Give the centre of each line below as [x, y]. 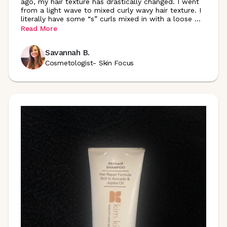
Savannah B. [67, 52]
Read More [39, 28]
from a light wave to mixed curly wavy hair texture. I [111, 10]
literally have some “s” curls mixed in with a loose [106, 19]
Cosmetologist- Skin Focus [89, 63]
